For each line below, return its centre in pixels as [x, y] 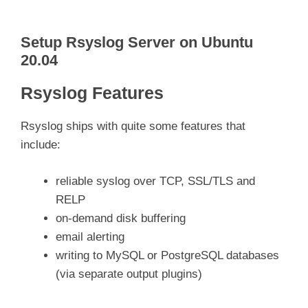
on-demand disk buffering [121, 218]
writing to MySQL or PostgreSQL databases [167, 255]
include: [41, 145]
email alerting [90, 236]
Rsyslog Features [92, 93]
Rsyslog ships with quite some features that [133, 126]
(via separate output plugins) [129, 274]
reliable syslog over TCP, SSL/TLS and [155, 181]
